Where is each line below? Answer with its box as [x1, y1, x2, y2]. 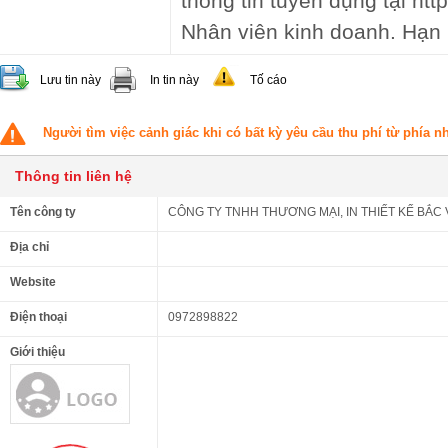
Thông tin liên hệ [15, 168, 132, 184]
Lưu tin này [40, 73, 101, 87]
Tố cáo [250, 73, 287, 87]
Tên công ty [10, 205, 76, 219]
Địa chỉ [10, 240, 49, 254]
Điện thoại [10, 310, 67, 324]
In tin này [150, 73, 199, 87]
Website [10, 275, 56, 289]
